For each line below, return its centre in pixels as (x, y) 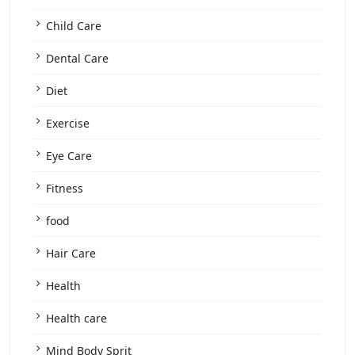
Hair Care (71, 254)
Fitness (65, 189)
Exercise (68, 124)
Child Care (74, 26)
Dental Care (77, 59)
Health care (76, 319)
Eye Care (69, 156)
